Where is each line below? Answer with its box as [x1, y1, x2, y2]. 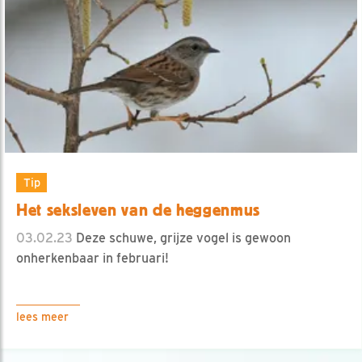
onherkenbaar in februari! [16, 250, 169, 266]
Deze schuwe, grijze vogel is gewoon [73, 229, 291, 246]
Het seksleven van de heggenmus [16, 200, 261, 220]
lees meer [16, 309, 69, 323]
